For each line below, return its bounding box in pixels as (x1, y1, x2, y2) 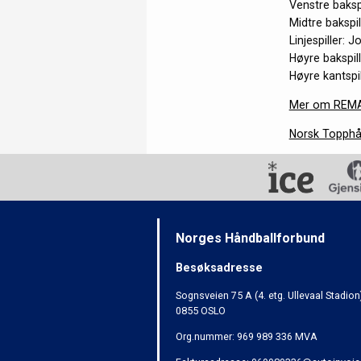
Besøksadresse (176, 261, 263, 275)
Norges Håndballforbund (176, 230, 326, 246)
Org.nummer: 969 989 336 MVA (176, 330, 318, 342)
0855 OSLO (176, 304, 226, 317)
